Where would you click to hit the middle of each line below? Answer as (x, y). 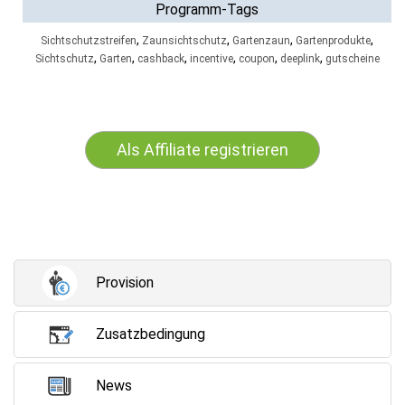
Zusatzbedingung (151, 334)
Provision (125, 283)
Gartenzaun (261, 41)
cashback (160, 59)
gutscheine (352, 59)
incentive (211, 59)
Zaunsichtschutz (184, 41)
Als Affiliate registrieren (202, 150)
